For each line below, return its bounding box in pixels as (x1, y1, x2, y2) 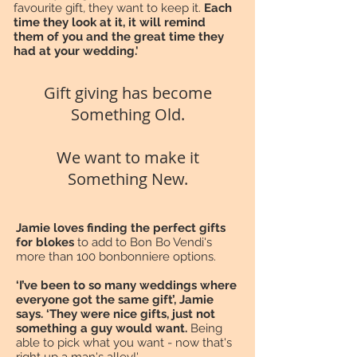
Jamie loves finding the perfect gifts (16, 221, 226, 236)
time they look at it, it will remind (14, 15, 206, 30)
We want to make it (56, 147, 199, 169)
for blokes (16, 235, 77, 250)
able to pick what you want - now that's (16, 335, 232, 351)
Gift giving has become (43, 82, 212, 104)
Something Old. (70, 104, 185, 126)
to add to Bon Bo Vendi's (77, 235, 212, 250)
